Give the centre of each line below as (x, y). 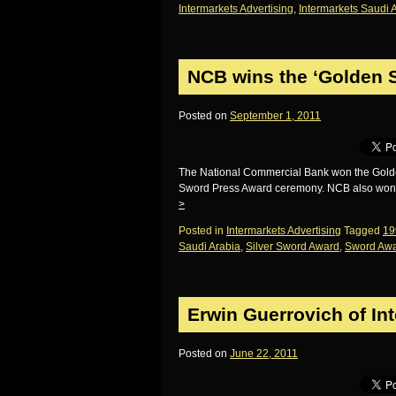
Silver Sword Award (293, 247)
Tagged (362, 231)
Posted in (201, 231)
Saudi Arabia (209, 247)
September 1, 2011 (275, 116)
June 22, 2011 (264, 354)
